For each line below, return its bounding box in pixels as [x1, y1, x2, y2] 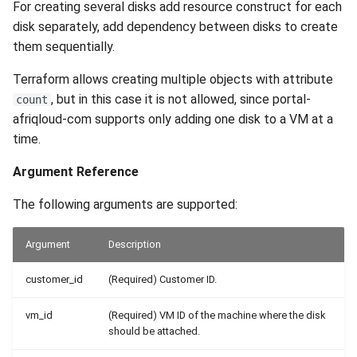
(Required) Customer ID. [108, 273, 217, 285]
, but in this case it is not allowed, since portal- [51, 92, 311, 107]
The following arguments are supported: [13, 197, 237, 212]
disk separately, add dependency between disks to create [13, 19, 338, 34]
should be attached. [108, 325, 200, 337]
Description [108, 238, 161, 250]
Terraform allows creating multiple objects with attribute [13, 72, 333, 87]
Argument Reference [13, 164, 139, 179]
